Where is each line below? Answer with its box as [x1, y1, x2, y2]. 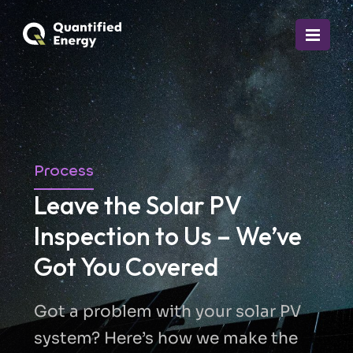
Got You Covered [33, 251, 218, 282]
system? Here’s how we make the [33, 328, 298, 349]
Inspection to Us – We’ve [33, 220, 302, 251]
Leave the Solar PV [33, 189, 242, 221]
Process [33, 160, 94, 181]
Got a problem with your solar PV [33, 301, 301, 322]
